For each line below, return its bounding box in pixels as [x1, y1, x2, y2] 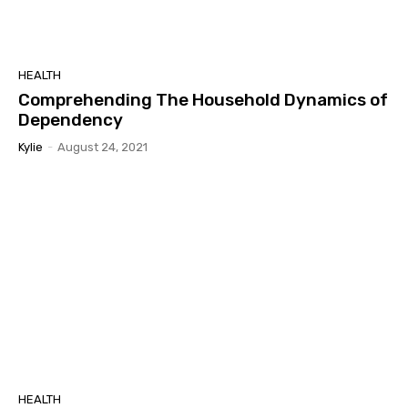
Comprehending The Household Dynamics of [18, 89, 388, 111]
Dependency [18, 109, 123, 131]
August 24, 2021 [57, 140, 148, 155]
